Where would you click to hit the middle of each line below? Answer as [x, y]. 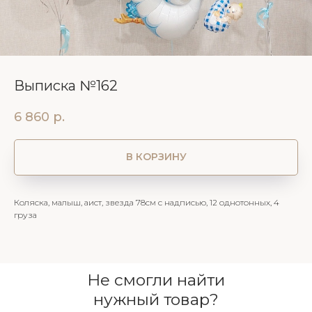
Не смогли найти [156, 280]
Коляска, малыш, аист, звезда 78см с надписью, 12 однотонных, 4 [147, 202]
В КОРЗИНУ [156, 157]
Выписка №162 [66, 86]
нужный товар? [156, 299]
